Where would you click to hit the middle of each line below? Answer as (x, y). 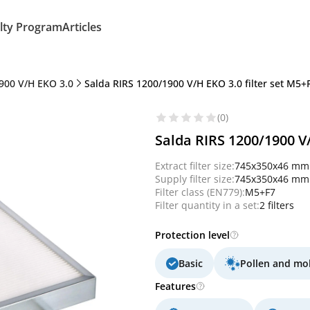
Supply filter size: (195, 179)
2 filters (277, 205)
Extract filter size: (195, 166)
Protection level (192, 235)
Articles (82, 27)
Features (175, 286)
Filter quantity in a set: (207, 205)
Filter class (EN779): (200, 192)
